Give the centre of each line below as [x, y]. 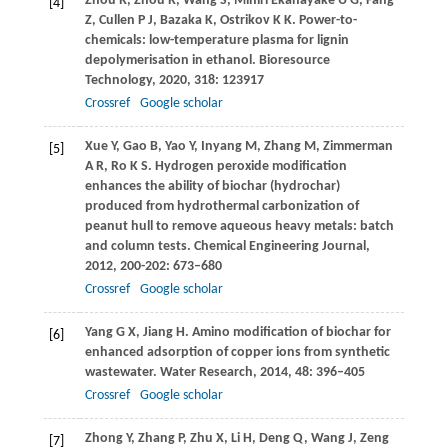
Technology [118, 81]
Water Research [204, 373]
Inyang [221, 147]
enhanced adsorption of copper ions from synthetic [237, 353]
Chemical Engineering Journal [278, 247]
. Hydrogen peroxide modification [247, 167]
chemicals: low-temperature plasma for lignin [216, 41]
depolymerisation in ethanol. [170, 61]
